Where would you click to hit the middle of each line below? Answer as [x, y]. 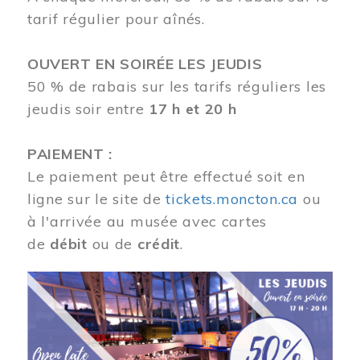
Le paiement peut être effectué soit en [166, 177]
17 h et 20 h [192, 109]
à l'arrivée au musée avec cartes [147, 222]
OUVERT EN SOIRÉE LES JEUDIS [145, 64]
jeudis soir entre [88, 109]
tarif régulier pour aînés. [116, 19]
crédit [159, 244]
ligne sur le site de [97, 199]
